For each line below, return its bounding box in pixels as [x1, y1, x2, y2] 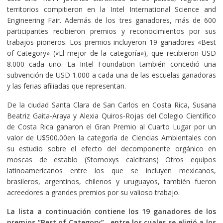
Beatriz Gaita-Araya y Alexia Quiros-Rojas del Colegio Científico [6, 111, 217, 120]
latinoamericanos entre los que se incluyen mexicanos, [6, 165, 217, 175]
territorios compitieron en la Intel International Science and [6, 4, 217, 14]
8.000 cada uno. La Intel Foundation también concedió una [6, 59, 217, 69]
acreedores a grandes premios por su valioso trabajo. [6, 187, 180, 197]
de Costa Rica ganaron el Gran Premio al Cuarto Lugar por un [6, 121, 217, 131]
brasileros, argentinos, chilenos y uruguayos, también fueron [6, 176, 217, 186]
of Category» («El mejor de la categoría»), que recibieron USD [6, 48, 217, 58]
